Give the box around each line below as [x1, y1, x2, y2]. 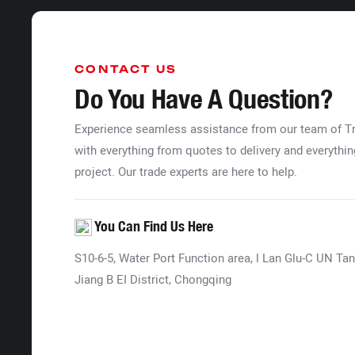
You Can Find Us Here [92, 218, 214, 235]
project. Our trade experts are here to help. [74, 162, 298, 181]
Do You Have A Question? [74, 83, 333, 115]
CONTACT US [74, 63, 177, 76]
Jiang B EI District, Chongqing [74, 270, 232, 288]
